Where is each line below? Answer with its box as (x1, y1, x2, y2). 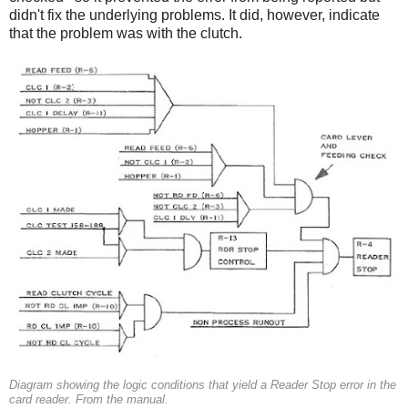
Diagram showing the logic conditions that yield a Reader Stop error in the (9, 379, 396, 393)
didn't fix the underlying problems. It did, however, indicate (9, 6, 380, 23)
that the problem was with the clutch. (9, 25, 242, 41)
